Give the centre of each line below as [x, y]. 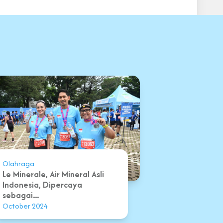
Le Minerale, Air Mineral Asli [53, 174]
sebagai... [20, 195]
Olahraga [18, 163]
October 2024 [25, 206]
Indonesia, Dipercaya [42, 184]
